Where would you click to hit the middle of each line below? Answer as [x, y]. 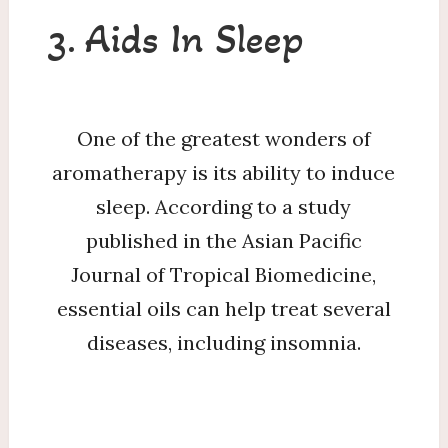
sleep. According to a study [224, 206]
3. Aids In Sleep [176, 38]
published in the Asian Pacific [223, 240]
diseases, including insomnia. [223, 342]
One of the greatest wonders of [223, 138]
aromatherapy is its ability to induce [224, 172]
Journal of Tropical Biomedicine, [224, 274]
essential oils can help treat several [223, 308]
